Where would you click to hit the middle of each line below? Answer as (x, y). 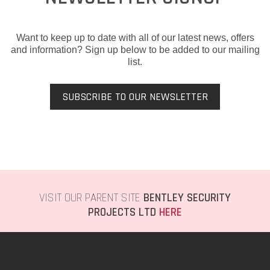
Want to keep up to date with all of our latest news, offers (135, 37)
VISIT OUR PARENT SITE (91, 198)
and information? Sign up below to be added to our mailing (135, 49)
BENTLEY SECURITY (187, 198)
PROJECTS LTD (124, 212)
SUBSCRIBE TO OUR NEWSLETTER (135, 96)
